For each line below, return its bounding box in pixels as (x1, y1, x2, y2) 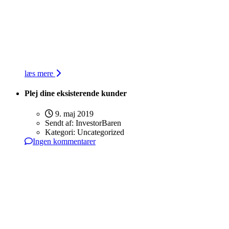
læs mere (25, 69, 55, 78)
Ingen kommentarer (33, 136, 96, 146)
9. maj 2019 (53, 109, 94, 118)
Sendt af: (45, 118, 76, 127)
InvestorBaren (76, 118, 121, 127)
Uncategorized (77, 127, 124, 136)
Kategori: (45, 127, 77, 136)
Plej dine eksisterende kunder (25, 89, 127, 98)
